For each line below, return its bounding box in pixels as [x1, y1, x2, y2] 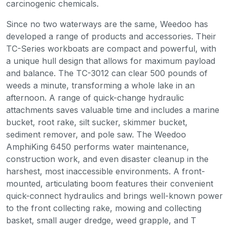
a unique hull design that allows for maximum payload [6, 56, 215, 66]
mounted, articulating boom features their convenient [6, 178, 213, 189]
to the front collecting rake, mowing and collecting [6, 203, 201, 214]
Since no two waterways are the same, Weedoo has [6, 19, 208, 30]
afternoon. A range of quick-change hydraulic [6, 93, 184, 103]
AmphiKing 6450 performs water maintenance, [6, 142, 189, 152]
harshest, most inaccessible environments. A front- [6, 166, 205, 177]
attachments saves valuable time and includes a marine [6, 105, 219, 116]
